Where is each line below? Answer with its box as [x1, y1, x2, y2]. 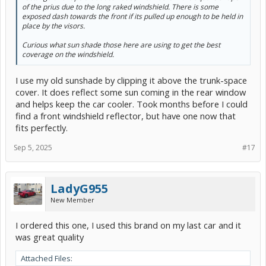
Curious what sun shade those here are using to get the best [22, 40, 220, 50]
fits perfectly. [15, 122, 68, 134]
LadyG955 [50, 180, 108, 197]
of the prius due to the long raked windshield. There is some [22, 2, 218, 12]
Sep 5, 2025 [14, 142, 52, 153]
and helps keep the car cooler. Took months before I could [15, 98, 248, 110]
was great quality [15, 231, 84, 243]
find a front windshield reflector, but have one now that [15, 110, 236, 122]
